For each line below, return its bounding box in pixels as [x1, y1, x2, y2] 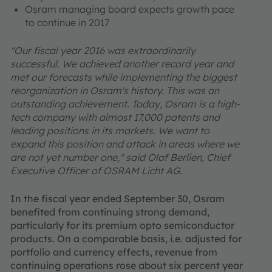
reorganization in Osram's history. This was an [10, 84, 219, 97]
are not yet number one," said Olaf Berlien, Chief [10, 151, 230, 163]
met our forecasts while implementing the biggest [10, 71, 237, 83]
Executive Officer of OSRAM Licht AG [10, 165, 180, 177]
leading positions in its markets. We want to [10, 124, 209, 137]
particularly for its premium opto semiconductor [10, 219, 234, 231]
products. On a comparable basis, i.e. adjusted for [10, 233, 242, 245]
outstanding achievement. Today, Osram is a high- [10, 98, 240, 110]
